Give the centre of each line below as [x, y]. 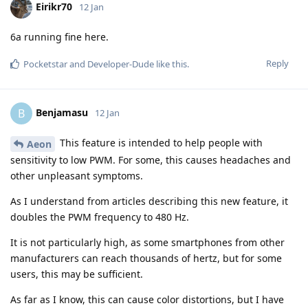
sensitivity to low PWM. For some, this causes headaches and [151, 160]
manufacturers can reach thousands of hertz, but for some [146, 258]
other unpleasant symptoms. [77, 176]
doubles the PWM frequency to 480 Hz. [100, 217]
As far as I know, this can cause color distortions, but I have [147, 300]
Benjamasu [62, 113]
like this [170, 64]
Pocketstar [45, 64]
